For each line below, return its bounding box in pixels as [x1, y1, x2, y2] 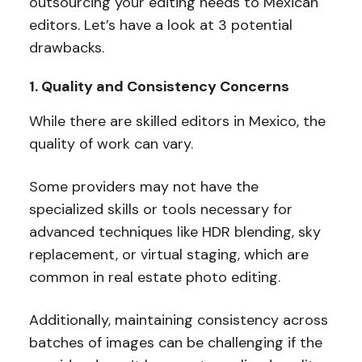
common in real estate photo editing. [28, 267, 284, 288]
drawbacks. [28, 38, 104, 58]
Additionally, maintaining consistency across [28, 310, 328, 330]
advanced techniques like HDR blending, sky [28, 222, 321, 242]
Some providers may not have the [28, 177, 259, 197]
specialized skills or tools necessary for [28, 200, 293, 220]
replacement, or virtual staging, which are [28, 245, 309, 265]
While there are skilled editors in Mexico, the [28, 112, 326, 132]
